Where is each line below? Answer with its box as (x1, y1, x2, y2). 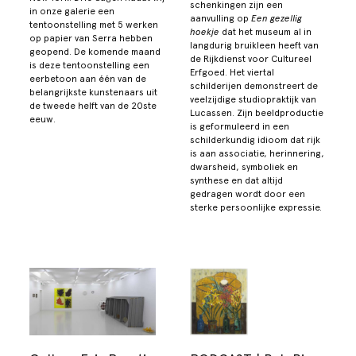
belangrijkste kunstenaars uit (29, 86, 158, 98)
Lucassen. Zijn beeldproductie (190, 106, 323, 118)
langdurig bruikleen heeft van (190, 39, 319, 51)
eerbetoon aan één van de (29, 72, 147, 84)
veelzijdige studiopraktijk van (190, 93, 316, 105)
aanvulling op (190, 12, 251, 24)
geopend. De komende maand (29, 45, 161, 57)
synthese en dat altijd (190, 174, 283, 186)
